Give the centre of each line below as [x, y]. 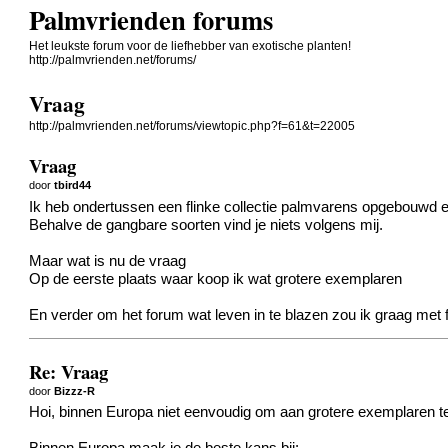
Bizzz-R [75, 390]
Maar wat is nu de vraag [108, 260]
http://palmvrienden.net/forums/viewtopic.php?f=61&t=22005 [192, 126]
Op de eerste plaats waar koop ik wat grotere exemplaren [216, 278]
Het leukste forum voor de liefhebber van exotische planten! [190, 46]
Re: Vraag [69, 371]
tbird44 [73, 184]
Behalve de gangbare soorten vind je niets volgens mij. [206, 224]
